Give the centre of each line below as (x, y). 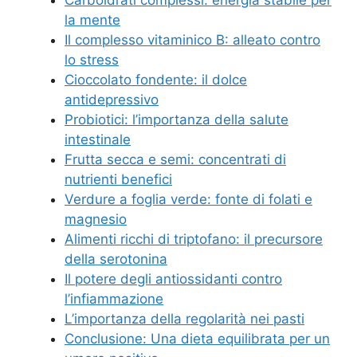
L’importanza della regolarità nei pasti (184, 319)
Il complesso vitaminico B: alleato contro (192, 40)
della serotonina (116, 259)
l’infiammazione (114, 299)
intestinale (98, 140)
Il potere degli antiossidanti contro (173, 279)
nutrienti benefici (118, 180)
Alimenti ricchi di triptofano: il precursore (194, 239)
